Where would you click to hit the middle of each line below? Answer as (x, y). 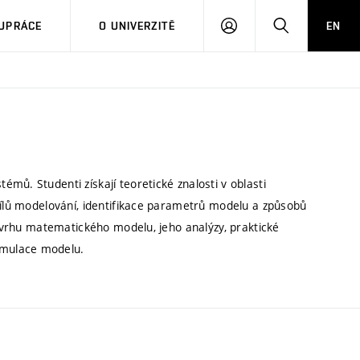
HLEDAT (309, 25)
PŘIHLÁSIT (265, 25)
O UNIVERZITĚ (137, 26)
